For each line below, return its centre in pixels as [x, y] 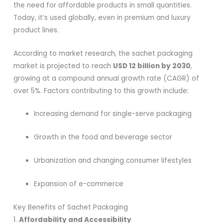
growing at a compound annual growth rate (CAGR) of [107, 78]
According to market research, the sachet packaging [103, 53]
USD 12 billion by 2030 [152, 66]
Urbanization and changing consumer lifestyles [113, 161]
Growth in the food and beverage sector [103, 137]
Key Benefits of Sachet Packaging [71, 207]
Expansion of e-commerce [79, 184]
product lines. [36, 30]
